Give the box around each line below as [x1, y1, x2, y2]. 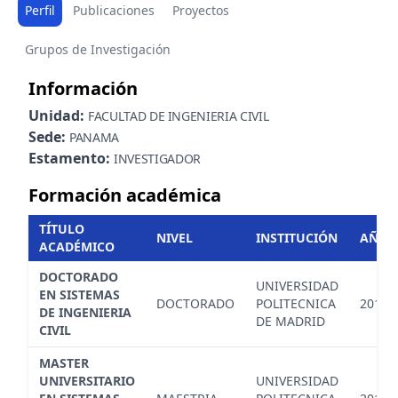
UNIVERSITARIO [39, 371, 135, 389]
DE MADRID [256, 312, 325, 330]
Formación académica [28, 182, 221, 207]
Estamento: [28, 147, 114, 168]
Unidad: [28, 105, 88, 125]
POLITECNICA [256, 294, 336, 312]
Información [28, 76, 138, 100]
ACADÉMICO [39, 237, 115, 255]
